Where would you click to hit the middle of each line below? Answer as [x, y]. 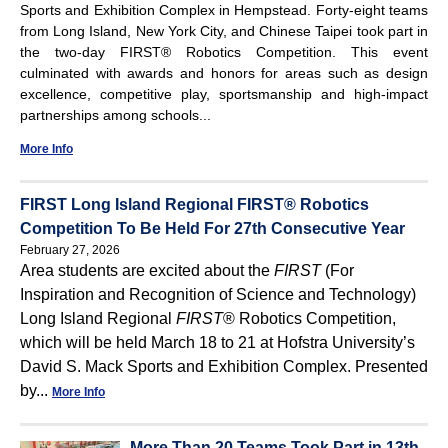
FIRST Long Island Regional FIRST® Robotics [194, 204]
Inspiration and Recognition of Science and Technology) [218, 294]
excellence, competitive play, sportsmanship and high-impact [224, 93]
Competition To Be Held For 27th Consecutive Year [212, 228]
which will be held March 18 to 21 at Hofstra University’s [217, 342]
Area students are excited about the [147, 270]
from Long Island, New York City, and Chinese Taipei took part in [224, 30]
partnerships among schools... [115, 114]
